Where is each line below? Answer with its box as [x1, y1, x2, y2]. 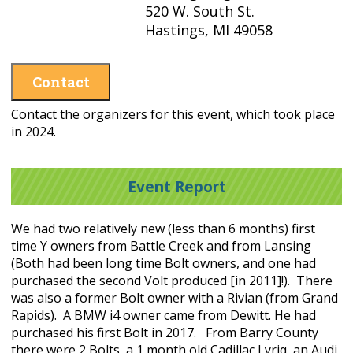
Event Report [127, 175, 226, 197]
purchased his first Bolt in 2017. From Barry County [11, 324, 318, 342]
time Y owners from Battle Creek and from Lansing [11, 237, 311, 255]
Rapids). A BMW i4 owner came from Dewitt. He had [11, 307, 316, 325]
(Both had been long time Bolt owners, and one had [11, 255, 316, 273]
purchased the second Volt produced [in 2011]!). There [11, 272, 333, 290]
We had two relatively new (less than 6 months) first [11, 220, 315, 238]
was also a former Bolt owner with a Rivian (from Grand [11, 289, 338, 307]
